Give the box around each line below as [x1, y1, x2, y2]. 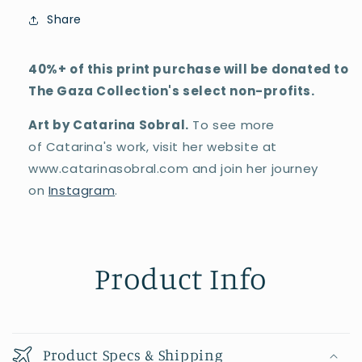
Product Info [95, 259, 267, 297]
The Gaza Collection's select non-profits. [28, 82, 315, 99]
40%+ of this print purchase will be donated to [28, 60, 349, 78]
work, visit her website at [112, 137, 278, 155]
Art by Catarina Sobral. [28, 116, 189, 133]
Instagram [48, 181, 116, 199]
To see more [188, 116, 276, 133]
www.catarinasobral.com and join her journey [28, 159, 318, 177]
